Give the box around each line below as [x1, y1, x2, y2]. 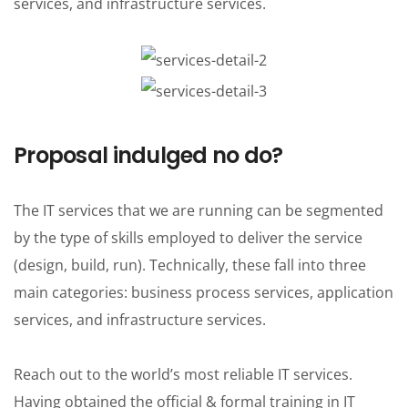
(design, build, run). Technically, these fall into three [14, 255, 366, 276]
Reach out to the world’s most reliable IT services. [14, 364, 352, 385]
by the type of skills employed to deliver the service [14, 228, 362, 249]
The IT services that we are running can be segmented [14, 200, 383, 221]
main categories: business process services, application [14, 282, 393, 303]
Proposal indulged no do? [14, 140, 283, 171]
